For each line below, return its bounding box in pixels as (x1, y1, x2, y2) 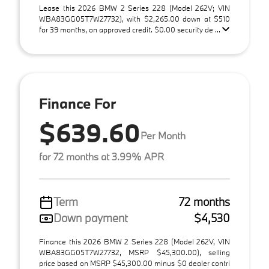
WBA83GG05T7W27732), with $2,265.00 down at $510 (39, 14, 230, 23)
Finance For (39, 94, 116, 112)
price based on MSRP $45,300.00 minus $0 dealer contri (39, 258, 230, 268)
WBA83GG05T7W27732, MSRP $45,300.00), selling (39, 247, 230, 257)
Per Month (141, 128, 186, 142)
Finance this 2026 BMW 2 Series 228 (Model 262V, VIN (39, 237, 230, 246)
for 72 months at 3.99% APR (39, 150, 164, 163)
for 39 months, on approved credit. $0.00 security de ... (39, 25, 222, 34)
